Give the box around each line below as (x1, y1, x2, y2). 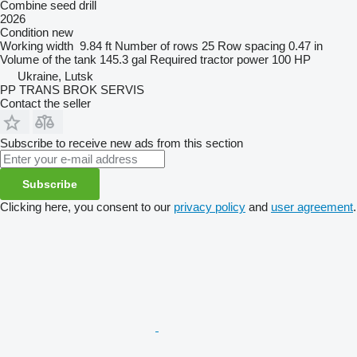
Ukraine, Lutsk (18, 69, 93, 83)
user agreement (271, 200, 353, 214)
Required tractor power (150, 53, 269, 66)
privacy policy (174, 200, 245, 214)
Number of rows (115, 39, 198, 53)
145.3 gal (100, 53, 147, 66)
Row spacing (218, 39, 285, 53)
